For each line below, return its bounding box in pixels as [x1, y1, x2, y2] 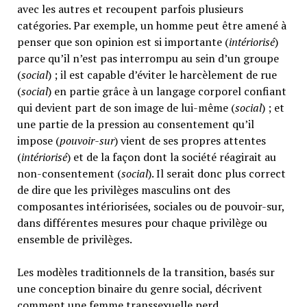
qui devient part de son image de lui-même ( [16, 100, 235, 116]
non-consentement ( [16, 166, 121, 182]
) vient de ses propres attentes [114, 133, 266, 149]
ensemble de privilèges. [16, 232, 132, 247]
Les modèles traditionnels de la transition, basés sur [16, 265, 275, 280]
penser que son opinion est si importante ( [16, 34, 229, 50]
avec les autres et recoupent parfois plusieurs [16, 1, 243, 17]
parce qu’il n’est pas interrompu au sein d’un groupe [16, 51, 279, 66]
